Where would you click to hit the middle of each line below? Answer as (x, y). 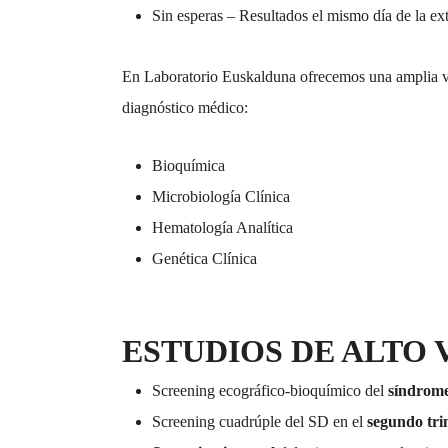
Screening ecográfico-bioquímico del (270, 391)
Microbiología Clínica (221, 197)
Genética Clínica (204, 259)
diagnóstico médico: (185, 108)
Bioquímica (188, 166)
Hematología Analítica (222, 228)
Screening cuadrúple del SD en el (259, 422)
